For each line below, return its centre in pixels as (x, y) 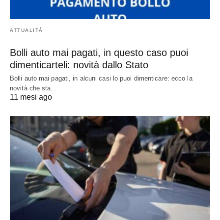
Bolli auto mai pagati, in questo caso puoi (99, 53)
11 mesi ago (31, 97)
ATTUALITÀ (27, 30)
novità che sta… (34, 88)
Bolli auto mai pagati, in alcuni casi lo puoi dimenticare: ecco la (101, 79)
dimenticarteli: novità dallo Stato (79, 65)
